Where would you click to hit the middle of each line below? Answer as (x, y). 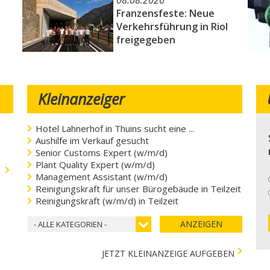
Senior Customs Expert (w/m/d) (101, 152)
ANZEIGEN (201, 224)
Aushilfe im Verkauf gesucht (92, 140)
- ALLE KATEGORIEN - (70, 224)
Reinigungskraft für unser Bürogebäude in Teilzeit (138, 188)
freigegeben (146, 40)
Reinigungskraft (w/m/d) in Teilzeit (107, 200)
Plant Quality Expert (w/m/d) (95, 164)
